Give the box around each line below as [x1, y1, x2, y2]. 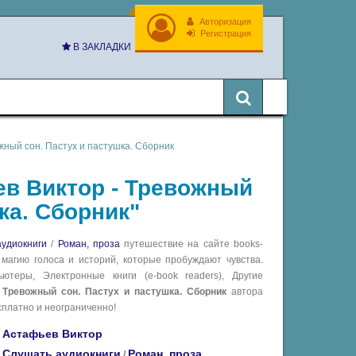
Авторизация [197, 17, 251, 26]
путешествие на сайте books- [119, 238, 264, 250]
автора [226, 286, 263, 298]
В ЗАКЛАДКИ [71, 41, 131, 52]
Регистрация [198, 29, 251, 38]
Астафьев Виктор [2, 327, 103, 341]
